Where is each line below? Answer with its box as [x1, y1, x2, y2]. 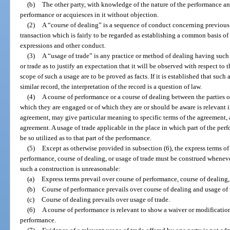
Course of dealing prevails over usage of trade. [41, 195, 170, 203]
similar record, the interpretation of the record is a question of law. [20, 82, 202, 90]
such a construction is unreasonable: [20, 164, 121, 172]
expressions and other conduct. [20, 41, 106, 49]
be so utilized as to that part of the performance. [20, 133, 152, 142]
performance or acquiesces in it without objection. [20, 10, 159, 18]
